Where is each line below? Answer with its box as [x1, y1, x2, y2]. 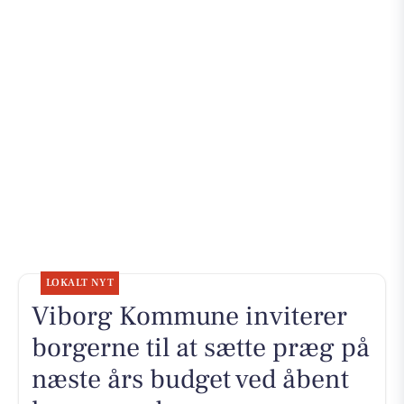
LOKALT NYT [45, 276, 115, 290]
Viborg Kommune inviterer [31, 298, 347, 335]
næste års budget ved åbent [31, 362, 349, 398]
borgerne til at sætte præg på [31, 330, 370, 366]
